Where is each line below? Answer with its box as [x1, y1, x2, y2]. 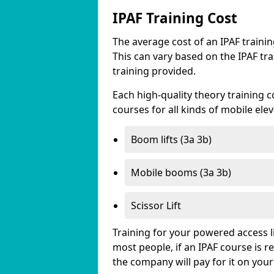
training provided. [113, 64, 196, 78]
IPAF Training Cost [113, 9, 237, 28]
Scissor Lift [131, 199, 181, 212]
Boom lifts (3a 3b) [131, 133, 212, 146]
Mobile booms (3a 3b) [131, 166, 231, 179]
